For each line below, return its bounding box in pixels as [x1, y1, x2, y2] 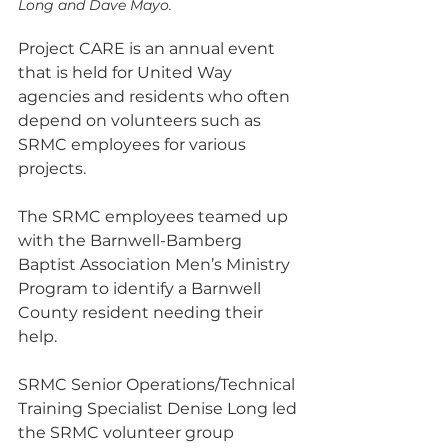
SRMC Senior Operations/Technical [18, 375, 299, 394]
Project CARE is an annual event [18, 39, 279, 58]
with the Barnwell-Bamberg [18, 231, 246, 250]
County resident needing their [18, 303, 267, 322]
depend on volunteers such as [18, 111, 265, 130]
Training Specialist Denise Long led [18, 399, 301, 418]
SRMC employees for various [18, 135, 250, 154]
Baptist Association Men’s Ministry [18, 255, 294, 274]
